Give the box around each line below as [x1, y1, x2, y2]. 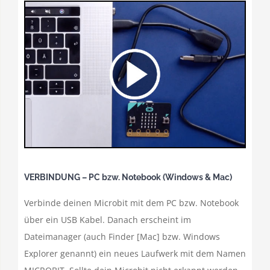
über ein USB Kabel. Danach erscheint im [24, 214, 191, 226]
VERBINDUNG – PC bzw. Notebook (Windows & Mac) [24, 172, 232, 183]
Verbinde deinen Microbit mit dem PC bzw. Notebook [24, 197, 239, 209]
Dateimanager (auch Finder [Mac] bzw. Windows [24, 231, 220, 243]
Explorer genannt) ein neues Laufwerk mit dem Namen [24, 248, 246, 260]
